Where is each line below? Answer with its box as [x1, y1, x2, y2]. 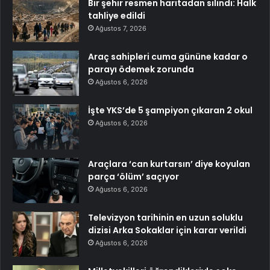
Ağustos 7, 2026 [95, 24, 146, 33]
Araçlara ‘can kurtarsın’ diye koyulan [88, 158, 250, 171]
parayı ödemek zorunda [88, 63, 194, 76]
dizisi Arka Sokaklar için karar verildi [88, 224, 246, 237]
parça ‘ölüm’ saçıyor [88, 171, 179, 183]
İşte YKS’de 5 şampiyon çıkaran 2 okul [88, 104, 253, 117]
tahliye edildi [88, 10, 145, 22]
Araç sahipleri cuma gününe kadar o [88, 51, 248, 63]
